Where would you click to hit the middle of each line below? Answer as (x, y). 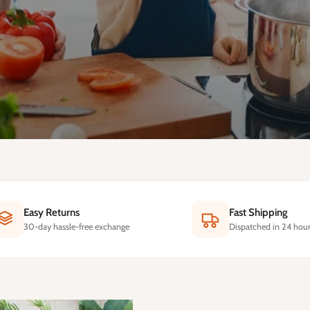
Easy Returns (51, 213)
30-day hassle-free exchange (76, 227)
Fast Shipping (258, 213)
